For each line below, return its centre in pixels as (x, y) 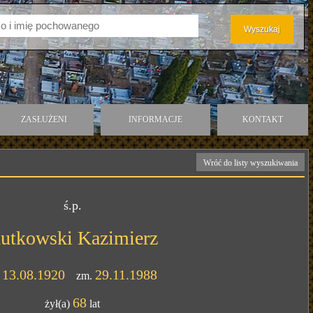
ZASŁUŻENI (44, 119)
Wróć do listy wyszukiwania (251, 163)
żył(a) (59, 304)
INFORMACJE (155, 119)
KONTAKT (262, 119)
